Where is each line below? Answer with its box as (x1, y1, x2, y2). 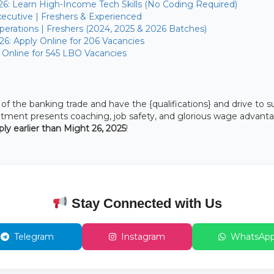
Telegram (13, 231, 54, 243)
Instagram (121, 231, 165, 243)
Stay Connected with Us (67, 196, 222, 212)
